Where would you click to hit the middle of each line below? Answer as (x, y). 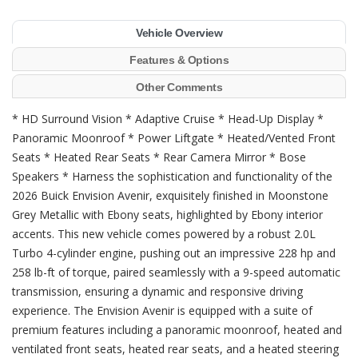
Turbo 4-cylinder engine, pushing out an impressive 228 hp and (174, 253)
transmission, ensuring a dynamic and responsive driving (157, 291)
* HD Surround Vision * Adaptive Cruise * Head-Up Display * (168, 119)
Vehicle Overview (179, 33)
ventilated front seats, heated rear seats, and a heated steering (175, 349)
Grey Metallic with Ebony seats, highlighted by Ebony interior (167, 215)
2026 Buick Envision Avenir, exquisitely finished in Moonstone (170, 195)
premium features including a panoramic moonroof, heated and (177, 330)
